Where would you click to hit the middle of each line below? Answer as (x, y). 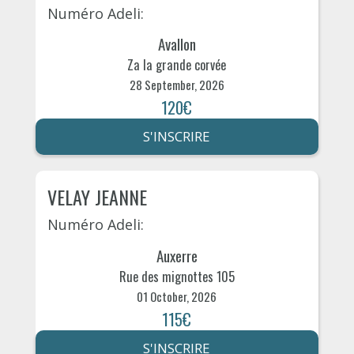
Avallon (177, 44)
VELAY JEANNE (97, 197)
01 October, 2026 (177, 296)
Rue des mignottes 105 (177, 276)
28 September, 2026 (177, 85)
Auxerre (177, 255)
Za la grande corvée (177, 65)
